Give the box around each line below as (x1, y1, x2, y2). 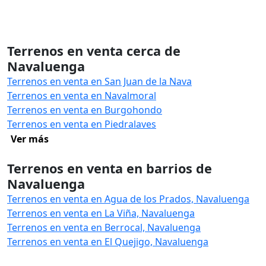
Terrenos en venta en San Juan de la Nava (7, 75, 192, 88)
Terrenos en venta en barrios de (7, 160, 212, 177)
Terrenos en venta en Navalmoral (7, 89, 156, 102)
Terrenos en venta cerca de (7, 42, 180, 59)
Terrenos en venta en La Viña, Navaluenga (7, 207, 195, 220)
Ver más (11, 132, 49, 145)
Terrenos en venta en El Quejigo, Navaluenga (7, 235, 208, 248)
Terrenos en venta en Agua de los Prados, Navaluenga (7, 192, 249, 205)
